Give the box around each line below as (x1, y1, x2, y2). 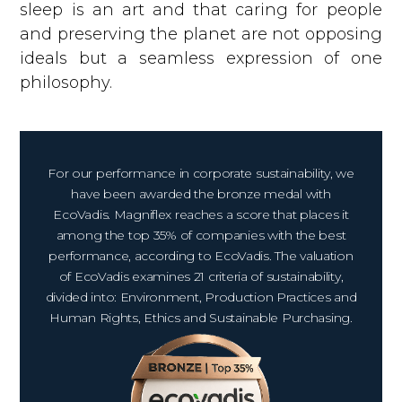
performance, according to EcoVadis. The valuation (48, 247, 354, 264)
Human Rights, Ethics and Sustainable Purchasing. (49, 309, 353, 326)
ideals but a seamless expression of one (20, 48, 382, 68)
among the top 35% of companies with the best (56, 226, 346, 243)
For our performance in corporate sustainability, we (48, 164, 354, 181)
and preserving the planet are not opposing (20, 23, 382, 44)
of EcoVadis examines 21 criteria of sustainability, (58, 267, 344, 284)
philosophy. (20, 72, 113, 92)
